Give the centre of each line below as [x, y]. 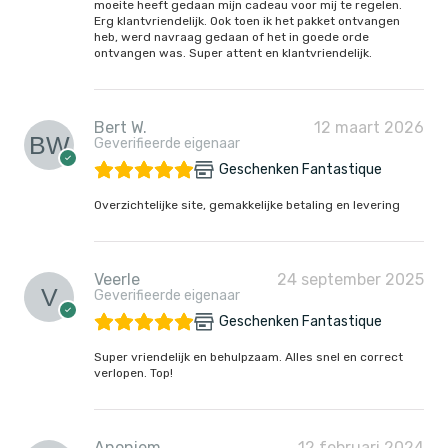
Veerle [117, 279]
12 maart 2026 [369, 127]
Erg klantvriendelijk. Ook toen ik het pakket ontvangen [247, 20]
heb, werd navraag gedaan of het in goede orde [231, 36]
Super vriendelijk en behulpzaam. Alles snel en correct [248, 356]
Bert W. [120, 127]
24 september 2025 [350, 279]
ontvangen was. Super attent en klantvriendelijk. [233, 52]
